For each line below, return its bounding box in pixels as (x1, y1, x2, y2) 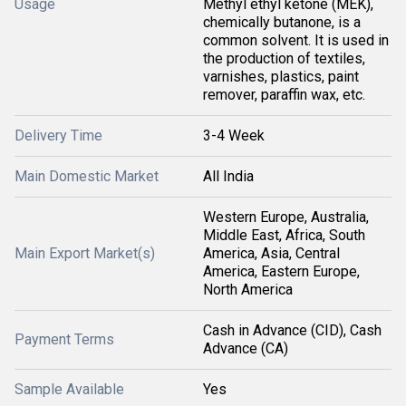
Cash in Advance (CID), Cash (203, 322, 382, 339)
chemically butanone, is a (203, 14, 361, 31)
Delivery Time (14, 127, 102, 144)
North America (203, 281, 293, 298)
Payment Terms (14, 331, 114, 348)
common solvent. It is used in (203, 32, 389, 49)
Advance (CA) (203, 340, 288, 357)
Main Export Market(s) (14, 245, 155, 262)
